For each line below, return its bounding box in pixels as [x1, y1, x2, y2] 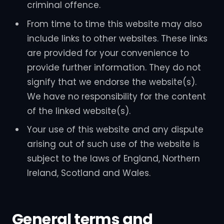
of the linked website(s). [26, 104, 130, 117]
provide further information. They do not [26, 61, 201, 73]
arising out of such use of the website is [26, 138, 199, 150]
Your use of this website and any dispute [26, 123, 203, 136]
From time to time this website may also [26, 17, 202, 30]
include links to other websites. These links [26, 32, 207, 44]
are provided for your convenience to [26, 46, 189, 59]
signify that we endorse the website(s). [26, 75, 196, 88]
